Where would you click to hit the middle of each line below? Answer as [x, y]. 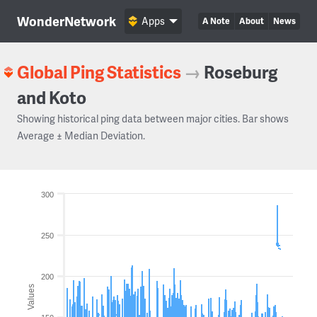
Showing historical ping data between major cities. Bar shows [153, 119]
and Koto [52, 97]
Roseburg [241, 72]
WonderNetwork [67, 21]
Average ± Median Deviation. [81, 136]
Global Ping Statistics [99, 72]
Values [31, 296]
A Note [216, 21]
